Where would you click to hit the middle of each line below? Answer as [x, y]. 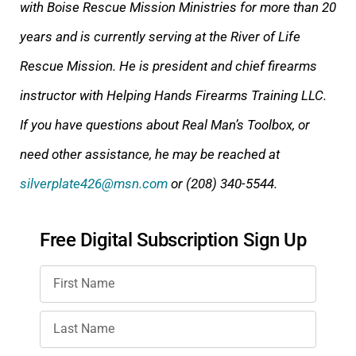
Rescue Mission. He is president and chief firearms [168, 66]
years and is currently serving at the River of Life [160, 36]
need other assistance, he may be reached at [150, 154]
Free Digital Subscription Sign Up [173, 240]
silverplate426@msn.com [94, 183]
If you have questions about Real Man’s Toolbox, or [165, 124]
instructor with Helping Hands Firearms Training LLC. [173, 95]
